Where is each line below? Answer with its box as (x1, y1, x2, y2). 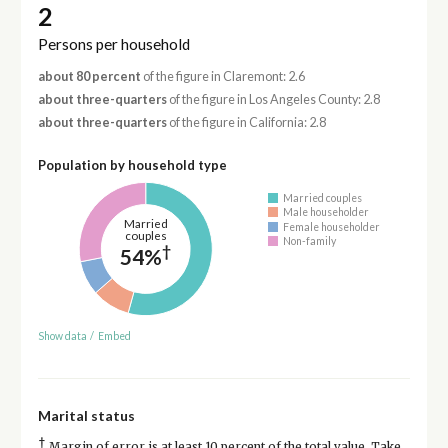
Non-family (283, 235, 337, 248)
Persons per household (37, 34, 190, 53)
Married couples (283, 191, 363, 204)
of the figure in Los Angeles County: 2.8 (166, 91, 380, 107)
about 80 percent (37, 68, 141, 84)
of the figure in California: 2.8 (166, 115, 326, 131)
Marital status (37, 406, 135, 424)
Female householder (283, 220, 381, 233)
